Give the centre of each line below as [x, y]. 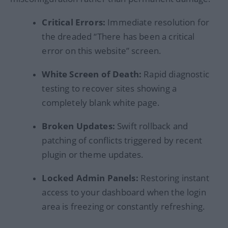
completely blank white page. [101, 103]
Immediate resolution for [158, 22]
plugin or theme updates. [93, 155]
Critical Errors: [74, 22]
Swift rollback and [151, 126]
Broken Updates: [78, 126]
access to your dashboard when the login [124, 192]
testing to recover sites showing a [109, 89]
